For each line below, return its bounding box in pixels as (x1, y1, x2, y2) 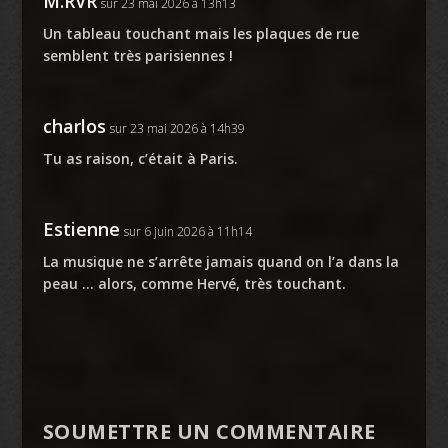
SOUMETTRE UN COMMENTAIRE (42, 418, 376, 446)
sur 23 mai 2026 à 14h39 (109, 120, 245, 138)
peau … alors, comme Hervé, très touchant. (42, 274, 346, 294)
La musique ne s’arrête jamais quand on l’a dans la (42, 252, 399, 272)
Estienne (42, 217, 120, 242)
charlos (42, 114, 106, 139)
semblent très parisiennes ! (42, 46, 233, 66)
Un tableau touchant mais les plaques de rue (42, 24, 359, 44)
